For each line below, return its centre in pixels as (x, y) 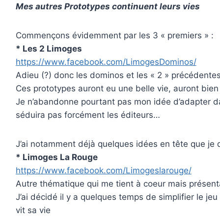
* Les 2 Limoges (49, 48)
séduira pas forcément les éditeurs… (88, 115)
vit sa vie (33, 210)
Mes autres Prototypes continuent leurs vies (108, 6)
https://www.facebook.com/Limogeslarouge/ (103, 170)
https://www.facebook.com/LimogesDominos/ (106, 62)
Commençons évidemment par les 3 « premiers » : (114, 35)
